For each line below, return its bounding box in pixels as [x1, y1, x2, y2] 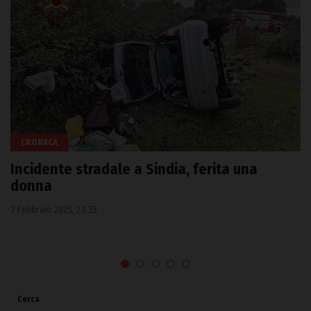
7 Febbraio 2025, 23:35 [10, 203, 97, 216]
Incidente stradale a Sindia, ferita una [10, 159, 258, 178]
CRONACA [21, 136, 58, 147]
